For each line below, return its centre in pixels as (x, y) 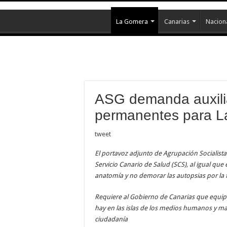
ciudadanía (112, 219)
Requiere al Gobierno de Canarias (145, 197)
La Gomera (132, 22)
